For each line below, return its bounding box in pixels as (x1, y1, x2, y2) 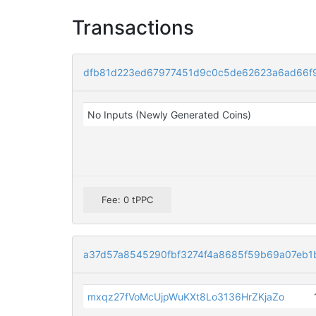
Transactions (72, 16, 194, 39)
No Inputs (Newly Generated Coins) (87, 109, 252, 121)
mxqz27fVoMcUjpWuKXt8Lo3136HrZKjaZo (87, 291, 285, 303)
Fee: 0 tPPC (102, 194, 153, 206)
